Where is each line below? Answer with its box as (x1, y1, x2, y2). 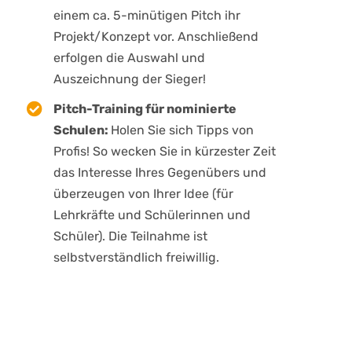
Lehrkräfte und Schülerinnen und (53, 207, 251, 223)
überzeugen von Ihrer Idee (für (53, 186, 234, 202)
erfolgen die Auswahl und (53, 50, 206, 66)
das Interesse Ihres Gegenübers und (53, 165, 267, 181)
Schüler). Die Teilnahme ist (53, 229, 208, 244)
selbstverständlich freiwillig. (53, 250, 220, 266)
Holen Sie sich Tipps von (111, 123, 255, 138)
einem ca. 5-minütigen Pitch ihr (53, 8, 241, 24)
